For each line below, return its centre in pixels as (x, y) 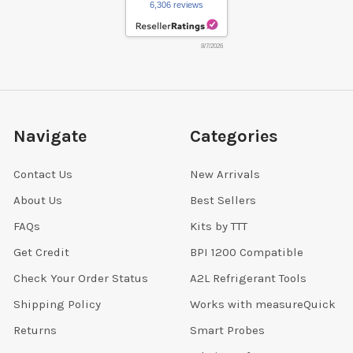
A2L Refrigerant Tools (248, 278)
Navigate (50, 137)
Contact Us (43, 174)
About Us (37, 200)
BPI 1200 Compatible (246, 252)
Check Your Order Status (80, 278)
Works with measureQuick (262, 304)
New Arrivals (225, 174)
